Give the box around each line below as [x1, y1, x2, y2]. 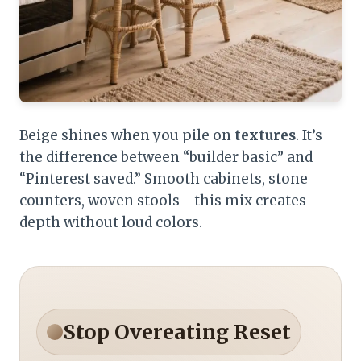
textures [234, 127, 296, 145]
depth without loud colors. [19, 214, 202, 232]
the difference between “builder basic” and [19, 148, 313, 167]
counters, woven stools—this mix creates [19, 192, 306, 210]
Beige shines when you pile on [19, 127, 234, 145]
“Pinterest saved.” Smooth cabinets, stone [19, 170, 308, 189]
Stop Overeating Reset [63, 319, 291, 346]
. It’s [296, 127, 322, 145]
